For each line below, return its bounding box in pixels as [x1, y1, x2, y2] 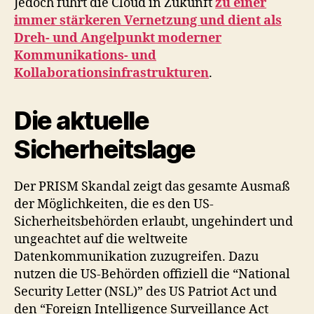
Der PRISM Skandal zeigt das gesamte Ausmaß [14, 179, 290, 195]
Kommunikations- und [14, 48, 156, 64]
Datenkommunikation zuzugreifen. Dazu [14, 249, 259, 265]
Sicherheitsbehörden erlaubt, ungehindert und [14, 214, 293, 230]
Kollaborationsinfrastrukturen [14, 65, 209, 81]
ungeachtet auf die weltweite [14, 231, 188, 247]
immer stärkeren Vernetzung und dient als [14, 13, 282, 29]
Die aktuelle [14, 105, 149, 136]
